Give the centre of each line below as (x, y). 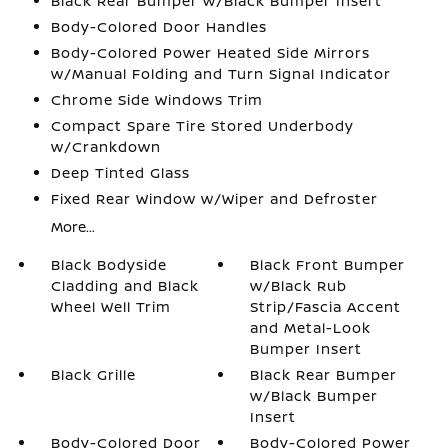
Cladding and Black (124, 285)
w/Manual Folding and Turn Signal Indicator (220, 73)
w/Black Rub (299, 285)
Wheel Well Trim (110, 306)
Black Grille (93, 374)
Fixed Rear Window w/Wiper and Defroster (214, 198)
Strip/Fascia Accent (326, 306)
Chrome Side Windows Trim (156, 99)
